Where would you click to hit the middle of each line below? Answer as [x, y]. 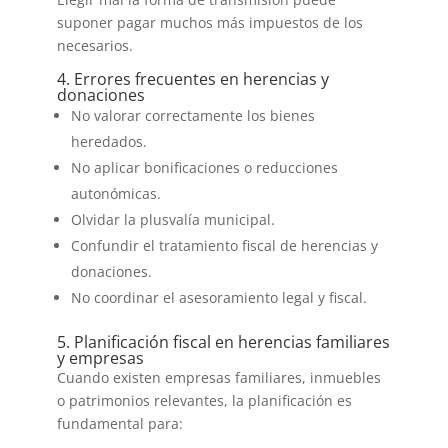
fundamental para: [119, 423]
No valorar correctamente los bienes [192, 115]
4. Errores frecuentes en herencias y [192, 78]
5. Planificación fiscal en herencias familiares [223, 341]
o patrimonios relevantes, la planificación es [204, 400]
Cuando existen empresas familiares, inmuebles [218, 377]
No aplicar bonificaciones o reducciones [204, 167]
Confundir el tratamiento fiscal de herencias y [224, 245]
